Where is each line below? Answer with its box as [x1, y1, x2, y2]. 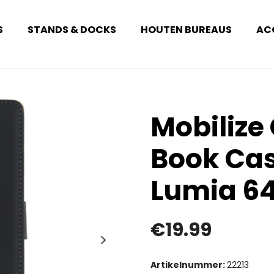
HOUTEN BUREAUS [141, 23, 232, 37]
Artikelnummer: [150, 259, 227, 271]
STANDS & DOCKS [28, 23, 117, 37]
